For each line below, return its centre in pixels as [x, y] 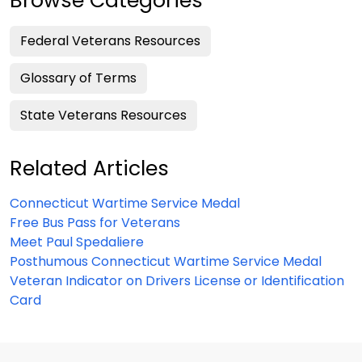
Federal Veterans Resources [110, 41]
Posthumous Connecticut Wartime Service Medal [166, 261]
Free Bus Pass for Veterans [95, 223]
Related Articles [89, 168]
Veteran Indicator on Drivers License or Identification [177, 281]
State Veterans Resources [103, 115]
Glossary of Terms [78, 78]
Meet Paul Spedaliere [77, 242]
